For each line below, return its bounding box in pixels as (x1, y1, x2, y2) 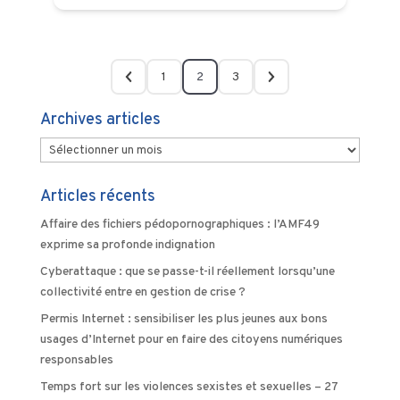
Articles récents (39, 187, 155, 207)
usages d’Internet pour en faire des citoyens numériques (39, 332, 343, 347)
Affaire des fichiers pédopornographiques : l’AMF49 (39, 217, 320, 232)
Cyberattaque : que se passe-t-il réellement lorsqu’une (39, 264, 335, 279)
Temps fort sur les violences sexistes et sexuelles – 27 (39, 379, 338, 395)
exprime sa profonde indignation (39, 237, 218, 253)
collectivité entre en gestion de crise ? (39, 285, 246, 300)
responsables (39, 353, 113, 368)
